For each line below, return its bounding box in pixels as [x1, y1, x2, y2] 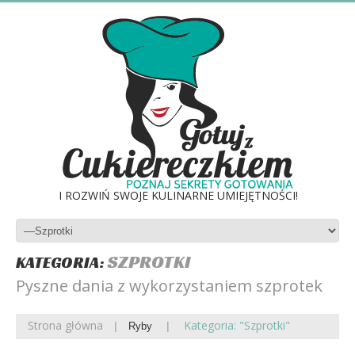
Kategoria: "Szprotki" [184, 318, 290, 333]
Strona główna [28, 318, 103, 333]
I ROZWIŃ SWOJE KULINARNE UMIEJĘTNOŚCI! [59, 188, 298, 203]
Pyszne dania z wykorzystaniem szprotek [16, 275, 323, 296]
